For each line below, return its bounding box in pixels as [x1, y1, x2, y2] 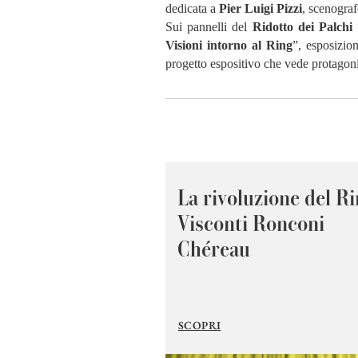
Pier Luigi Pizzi [219, 2, 302, 15]
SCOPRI [178, 318, 221, 332]
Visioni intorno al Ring [165, 38, 293, 52]
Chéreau [177, 235, 250, 262]
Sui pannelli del [165, 20, 253, 34]
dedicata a [165, 2, 219, 15]
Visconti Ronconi [177, 209, 324, 237]
